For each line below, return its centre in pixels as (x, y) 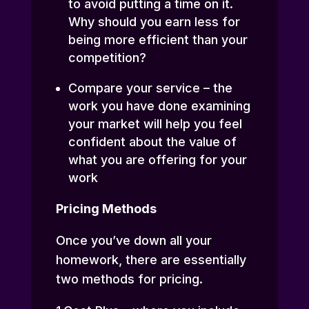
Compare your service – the (150, 88)
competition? (107, 58)
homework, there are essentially (151, 260)
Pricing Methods (106, 209)
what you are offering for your (157, 160)
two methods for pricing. (129, 279)
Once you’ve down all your (133, 241)
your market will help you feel (155, 124)
